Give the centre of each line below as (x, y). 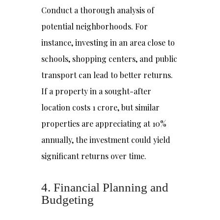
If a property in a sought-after (96, 91)
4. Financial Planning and (105, 187)
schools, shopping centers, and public (109, 59)
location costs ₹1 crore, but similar (100, 107)
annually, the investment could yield (106, 140)
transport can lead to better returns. (107, 75)
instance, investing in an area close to (108, 42)
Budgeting (68, 200)
